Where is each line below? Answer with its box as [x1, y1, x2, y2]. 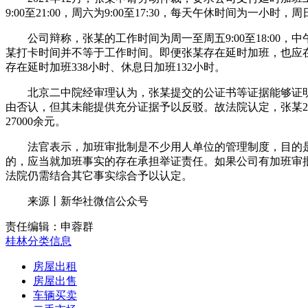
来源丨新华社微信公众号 [5, 195, 148, 207]
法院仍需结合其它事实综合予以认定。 [5, 169, 192, 181]
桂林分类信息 [5, 234, 71, 247]
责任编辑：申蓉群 [5, 220, 93, 232]
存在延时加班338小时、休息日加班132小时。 [5, 60, 225, 73]
